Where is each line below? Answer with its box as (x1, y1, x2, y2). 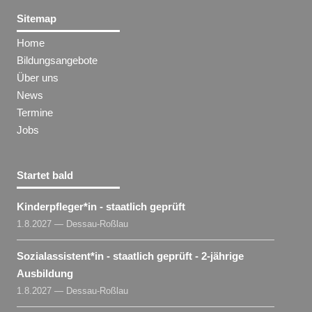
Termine (17, 106, 54, 118)
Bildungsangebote (17, 54, 98, 66)
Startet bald (17, 169, 74, 181)
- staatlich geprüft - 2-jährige (104, 249, 244, 262)
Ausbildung (17, 267, 74, 279)
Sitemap (17, 12, 57, 24)
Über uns (17, 71, 59, 84)
